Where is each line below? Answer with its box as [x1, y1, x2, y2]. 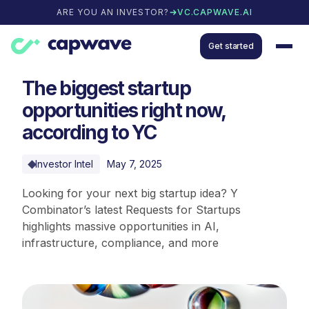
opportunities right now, [22, 99, 226, 122]
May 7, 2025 [107, 158, 162, 170]
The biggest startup [22, 77, 191, 100]
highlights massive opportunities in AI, [22, 219, 219, 233]
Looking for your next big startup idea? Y [22, 186, 238, 200]
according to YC [22, 121, 157, 144]
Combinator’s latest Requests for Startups [22, 203, 241, 217]
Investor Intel [35, 158, 93, 170]
